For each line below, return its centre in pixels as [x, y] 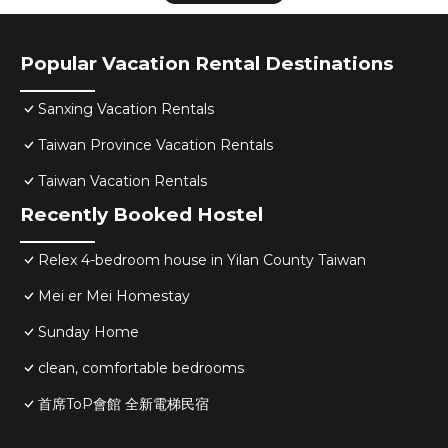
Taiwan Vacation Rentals [122, 181]
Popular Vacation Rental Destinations [206, 64]
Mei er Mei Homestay [114, 296]
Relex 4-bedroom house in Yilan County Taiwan [202, 260]
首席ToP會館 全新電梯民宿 [123, 404]
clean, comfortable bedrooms [141, 368]
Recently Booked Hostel [141, 215]
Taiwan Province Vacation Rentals [155, 145]
